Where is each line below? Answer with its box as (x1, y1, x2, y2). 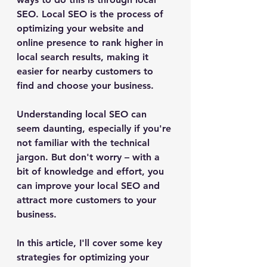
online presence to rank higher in (17, 37, 166, 48)
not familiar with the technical (17, 137, 153, 148)
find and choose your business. (17, 80, 154, 91)
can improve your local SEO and (17, 180, 163, 191)
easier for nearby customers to (17, 66, 156, 77)
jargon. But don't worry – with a (17, 151, 163, 163)
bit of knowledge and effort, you (17, 166, 167, 177)
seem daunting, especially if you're (17, 123, 174, 134)
